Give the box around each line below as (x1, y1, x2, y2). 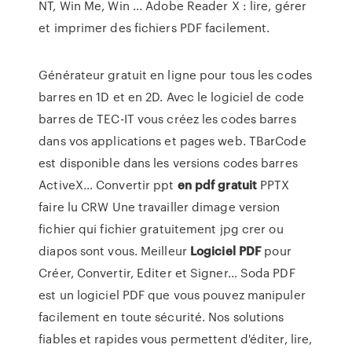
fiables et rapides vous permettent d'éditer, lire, (38, 330, 313, 347)
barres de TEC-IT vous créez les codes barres (38, 110, 296, 127)
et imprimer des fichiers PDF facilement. (38, 19, 270, 36)
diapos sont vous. (38, 242, 141, 259)
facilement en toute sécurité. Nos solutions (38, 308, 284, 325)
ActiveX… (38, 176, 97, 193)
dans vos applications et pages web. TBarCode (38, 132, 306, 149)
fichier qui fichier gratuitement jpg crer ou (38, 220, 284, 237)
